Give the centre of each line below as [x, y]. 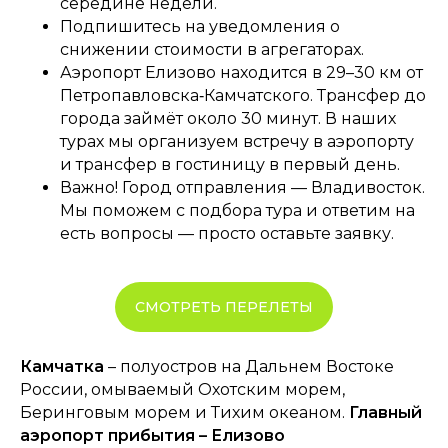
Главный [383, 412]
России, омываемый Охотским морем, [182, 389]
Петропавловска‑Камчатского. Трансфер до [243, 96]
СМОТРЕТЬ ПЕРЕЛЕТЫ [224, 306]
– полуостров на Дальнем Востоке [251, 366]
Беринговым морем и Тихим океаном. [182, 412]
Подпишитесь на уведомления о [200, 27]
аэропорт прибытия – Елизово [152, 435]
